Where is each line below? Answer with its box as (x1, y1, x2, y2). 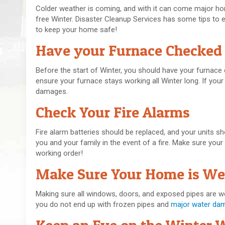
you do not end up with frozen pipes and (36, 200, 171, 209)
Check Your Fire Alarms (36, 103, 190, 122)
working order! (36, 149, 83, 158)
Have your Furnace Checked (36, 41, 222, 60)
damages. (36, 87, 68, 96)
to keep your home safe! (36, 25, 118, 35)
